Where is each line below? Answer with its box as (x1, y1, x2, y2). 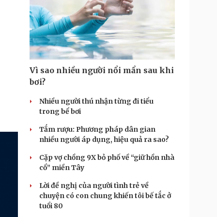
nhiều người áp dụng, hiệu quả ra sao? (39, 135, 169, 144)
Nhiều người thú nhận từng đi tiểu (39, 97, 154, 106)
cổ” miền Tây (39, 163, 84, 172)
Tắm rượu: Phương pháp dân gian (39, 125, 155, 134)
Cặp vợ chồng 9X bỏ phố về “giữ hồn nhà (39, 153, 174, 162)
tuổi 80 (39, 201, 63, 210)
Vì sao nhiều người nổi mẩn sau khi (30, 65, 174, 75)
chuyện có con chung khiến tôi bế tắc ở (39, 191, 171, 200)
